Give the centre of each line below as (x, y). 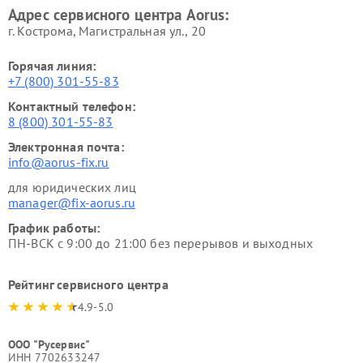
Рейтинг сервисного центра (88, 284)
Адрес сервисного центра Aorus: (119, 14)
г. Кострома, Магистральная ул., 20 (107, 30)
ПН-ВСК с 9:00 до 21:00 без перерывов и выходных (161, 243)
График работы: (54, 227)
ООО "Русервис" (49, 344)
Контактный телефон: (72, 106)
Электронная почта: (66, 146)
